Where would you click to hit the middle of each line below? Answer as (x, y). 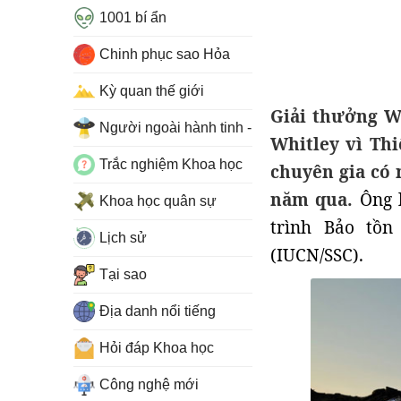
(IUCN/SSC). (317, 255)
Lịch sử (123, 238)
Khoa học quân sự (158, 201)
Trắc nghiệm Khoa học (171, 164)
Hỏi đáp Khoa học (157, 348)
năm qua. (312, 200)
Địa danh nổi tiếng (158, 311)
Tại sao (123, 274)
